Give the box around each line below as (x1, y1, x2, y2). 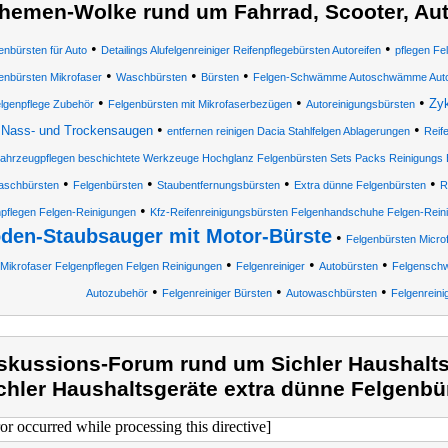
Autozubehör (85, 287, 148, 299)
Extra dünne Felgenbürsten (294, 179, 426, 191)
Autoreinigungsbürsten (306, 98, 415, 110)
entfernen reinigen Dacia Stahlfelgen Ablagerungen (166, 125, 410, 137)
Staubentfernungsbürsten (157, 179, 280, 191)
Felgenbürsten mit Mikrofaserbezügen (108, 98, 292, 110)
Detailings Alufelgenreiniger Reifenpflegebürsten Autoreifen (100, 44, 381, 56)
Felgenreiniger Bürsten (161, 287, 272, 299)
